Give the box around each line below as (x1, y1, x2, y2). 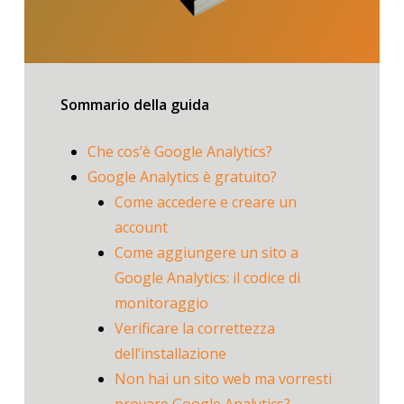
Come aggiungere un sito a (114, 243, 298, 263)
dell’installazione (114, 344, 226, 364)
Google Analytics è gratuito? (87, 167, 277, 188)
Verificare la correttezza (114, 318, 275, 339)
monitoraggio (114, 293, 208, 314)
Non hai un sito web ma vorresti (114, 369, 332, 390)
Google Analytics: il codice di (114, 268, 300, 289)
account (114, 217, 168, 238)
